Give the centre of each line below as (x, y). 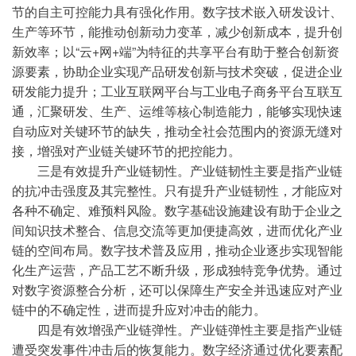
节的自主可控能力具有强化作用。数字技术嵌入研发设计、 (177, 12)
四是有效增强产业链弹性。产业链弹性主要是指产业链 (177, 329)
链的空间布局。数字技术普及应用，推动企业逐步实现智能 (177, 250)
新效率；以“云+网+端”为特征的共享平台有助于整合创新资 (176, 51)
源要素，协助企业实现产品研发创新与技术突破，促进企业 (177, 71)
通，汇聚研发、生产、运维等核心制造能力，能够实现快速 (177, 111)
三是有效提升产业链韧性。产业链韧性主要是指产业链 (177, 170)
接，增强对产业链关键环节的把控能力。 (126, 151)
